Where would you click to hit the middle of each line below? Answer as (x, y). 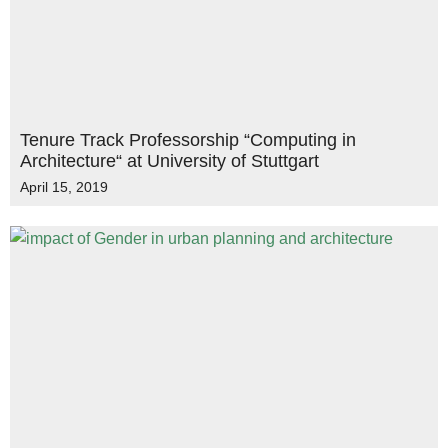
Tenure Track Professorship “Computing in (188, 140)
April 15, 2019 (64, 187)
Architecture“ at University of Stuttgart (169, 161)
